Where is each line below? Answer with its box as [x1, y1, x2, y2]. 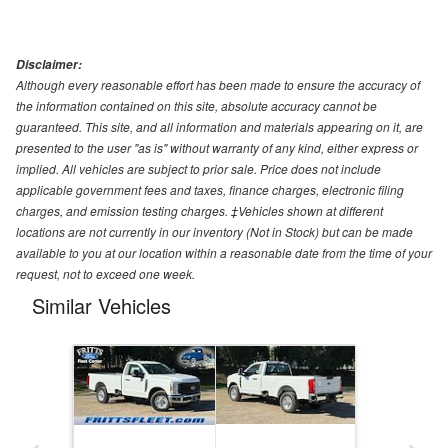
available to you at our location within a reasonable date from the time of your [16, 244, 432, 262]
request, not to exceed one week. [16, 265, 195, 283]
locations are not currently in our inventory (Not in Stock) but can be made [16, 223, 413, 241]
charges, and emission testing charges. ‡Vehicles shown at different [16, 202, 383, 220]
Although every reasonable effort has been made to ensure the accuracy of [16, 76, 420, 94]
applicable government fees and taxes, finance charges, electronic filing [16, 181, 404, 199]
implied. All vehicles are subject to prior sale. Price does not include [16, 160, 381, 178]
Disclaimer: [16, 56, 82, 74]
